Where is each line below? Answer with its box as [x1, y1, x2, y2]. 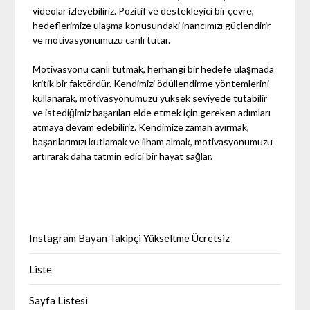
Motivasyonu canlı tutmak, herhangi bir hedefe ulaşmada [33, 63, 275, 75]
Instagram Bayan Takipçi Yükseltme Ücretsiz [29, 232, 230, 245]
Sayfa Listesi [29, 294, 89, 307]
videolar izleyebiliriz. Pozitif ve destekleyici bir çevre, [33, 5, 255, 17]
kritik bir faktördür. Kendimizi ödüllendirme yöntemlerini [33, 77, 270, 90]
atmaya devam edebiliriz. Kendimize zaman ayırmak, [33, 121, 250, 134]
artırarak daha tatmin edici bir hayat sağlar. [33, 150, 213, 163]
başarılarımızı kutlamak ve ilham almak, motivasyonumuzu [33, 136, 273, 148]
